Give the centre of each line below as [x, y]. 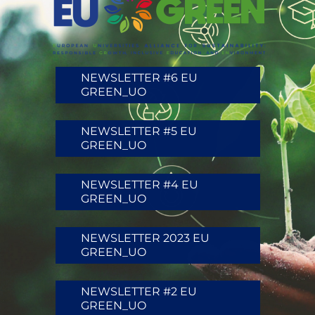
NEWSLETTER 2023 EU [145, 238]
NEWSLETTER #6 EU [139, 78]
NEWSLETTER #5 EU [139, 131]
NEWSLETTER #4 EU [139, 185]
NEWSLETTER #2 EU [139, 292]
